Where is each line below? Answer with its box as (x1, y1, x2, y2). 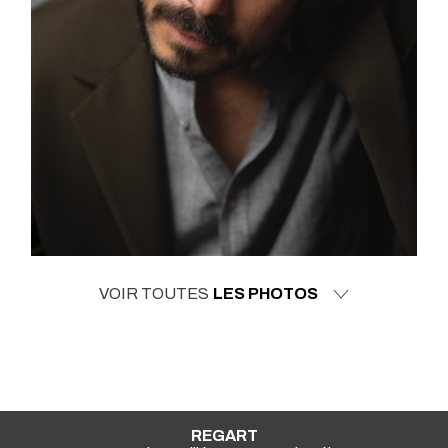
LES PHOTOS (213, 284, 318, 302)
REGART (190, 426, 258, 444)
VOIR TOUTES (99, 284, 209, 302)
